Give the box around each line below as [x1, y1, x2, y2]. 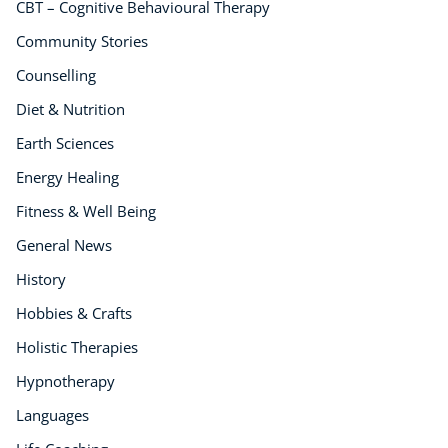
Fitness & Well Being [16, 201, 156, 222]
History [16, 269, 66, 290]
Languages [16, 405, 89, 426]
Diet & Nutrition [16, 99, 125, 120]
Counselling [16, 65, 96, 86]
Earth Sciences [16, 133, 114, 154]
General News [16, 235, 112, 256]
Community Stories [16, 31, 148, 52]
